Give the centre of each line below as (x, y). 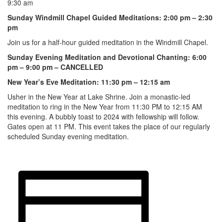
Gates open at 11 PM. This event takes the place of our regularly (109, 126)
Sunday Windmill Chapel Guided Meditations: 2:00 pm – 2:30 (110, 17)
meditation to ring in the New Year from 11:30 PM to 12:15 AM (105, 106)
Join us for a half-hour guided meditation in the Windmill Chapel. (108, 42)
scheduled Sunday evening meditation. (68, 136)
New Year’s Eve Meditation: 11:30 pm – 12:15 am (89, 82)
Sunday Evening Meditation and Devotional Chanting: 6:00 (107, 57)
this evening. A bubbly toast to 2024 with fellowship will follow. (103, 116)
